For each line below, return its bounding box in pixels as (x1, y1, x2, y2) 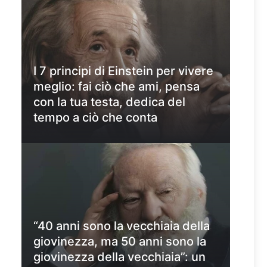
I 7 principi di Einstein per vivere (33, 64, 213, 78)
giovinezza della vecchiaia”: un (33, 250, 206, 264)
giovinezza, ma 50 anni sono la (33, 234, 206, 249)
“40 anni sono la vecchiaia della (33, 219, 210, 233)
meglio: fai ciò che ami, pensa (33, 79, 200, 94)
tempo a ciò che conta (33, 110, 157, 125)
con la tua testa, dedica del (33, 95, 185, 109)
